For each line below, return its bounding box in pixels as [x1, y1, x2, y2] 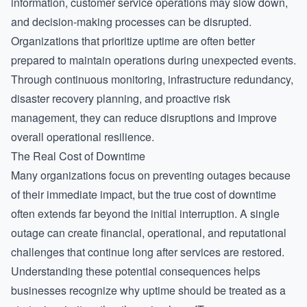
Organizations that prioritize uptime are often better [11, 33, 255, 49]
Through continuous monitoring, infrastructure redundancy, [11, 71, 293, 87]
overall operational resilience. [11, 129, 154, 145]
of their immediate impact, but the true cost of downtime [11, 186, 276, 202]
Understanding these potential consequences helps [11, 263, 260, 279]
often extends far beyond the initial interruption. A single [11, 206, 280, 221]
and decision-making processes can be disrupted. [11, 14, 251, 29]
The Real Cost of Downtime [11, 148, 145, 164]
